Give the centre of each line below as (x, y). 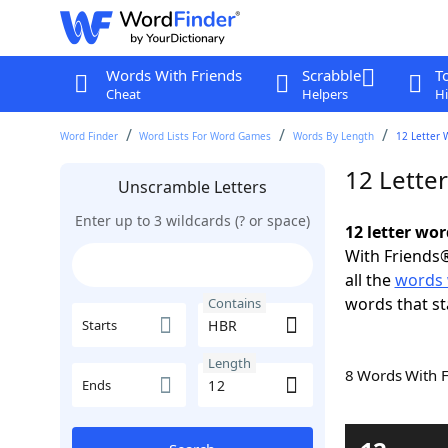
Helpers (324, 94)
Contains (234, 303)
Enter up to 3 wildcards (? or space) (192, 220)
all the (369, 280)
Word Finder (88, 136)
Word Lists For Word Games (205, 136)
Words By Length (334, 136)
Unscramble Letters (192, 187)
